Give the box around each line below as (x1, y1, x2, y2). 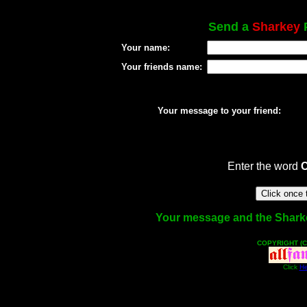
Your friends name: (121, 62, 202, 72)
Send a (208, 20, 252, 34)
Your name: (121, 42, 170, 53)
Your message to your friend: (157, 106, 281, 116)
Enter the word (227, 160, 301, 172)
